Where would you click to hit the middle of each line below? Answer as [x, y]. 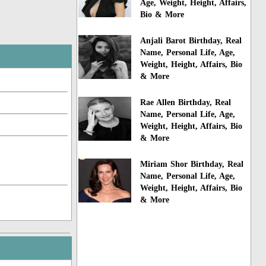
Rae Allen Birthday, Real [186, 102]
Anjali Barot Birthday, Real [191, 41]
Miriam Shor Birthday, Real [192, 164]
